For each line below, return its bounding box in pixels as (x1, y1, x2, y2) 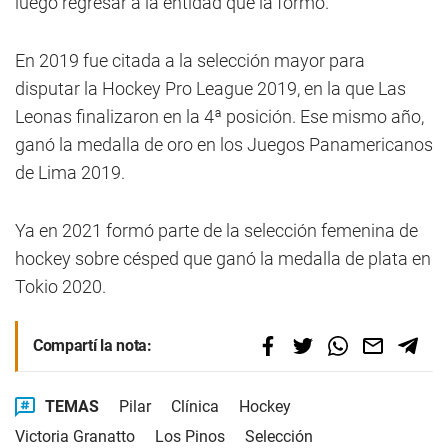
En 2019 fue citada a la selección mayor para (15, 50, 365, 71)
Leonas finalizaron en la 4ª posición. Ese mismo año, (15, 106, 424, 127)
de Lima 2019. (15, 162, 125, 183)
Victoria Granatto (15, 427, 135, 446)
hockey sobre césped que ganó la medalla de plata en (15, 248, 431, 269)
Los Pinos (155, 427, 225, 446)
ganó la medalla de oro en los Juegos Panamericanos (15, 134, 433, 155)
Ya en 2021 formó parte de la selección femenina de (15, 220, 418, 241)
